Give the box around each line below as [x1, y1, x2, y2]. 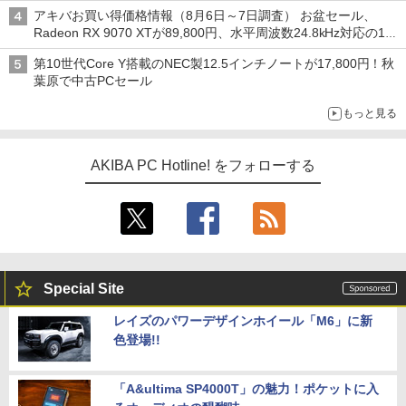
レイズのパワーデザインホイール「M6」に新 [113, 314, 372, 328]
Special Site [43, 281, 124, 296]
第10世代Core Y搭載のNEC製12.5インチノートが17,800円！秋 [34, 56, 395, 71]
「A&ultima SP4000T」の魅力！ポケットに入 [113, 382, 379, 396]
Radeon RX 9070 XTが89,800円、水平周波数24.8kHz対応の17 [34, 25, 393, 40]
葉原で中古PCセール [34, 73, 152, 88]
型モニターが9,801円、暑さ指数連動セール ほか [34, 43, 311, 57]
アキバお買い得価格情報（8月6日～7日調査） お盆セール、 [34, 8, 376, 23]
